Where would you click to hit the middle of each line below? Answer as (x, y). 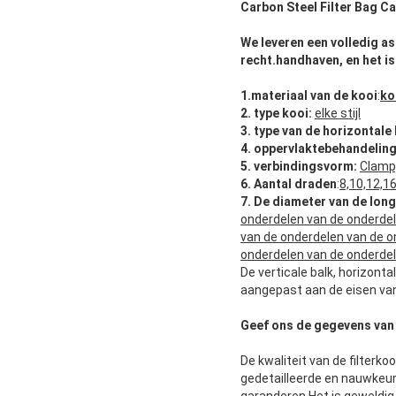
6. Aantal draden (289, 184)
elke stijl (338, 114)
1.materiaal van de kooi (309, 96)
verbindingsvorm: (305, 167)
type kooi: (283, 114)
